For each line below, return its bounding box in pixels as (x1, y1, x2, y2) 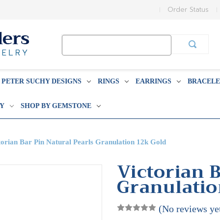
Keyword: (62, 46, 91, 55)
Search (62, 36, 85, 44)
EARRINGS (135, 78, 171, 85)
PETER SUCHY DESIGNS (1, 78, 82, 85)
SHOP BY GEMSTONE (20, 102, 91, 110)
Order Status (167, 5, 209, 14)
